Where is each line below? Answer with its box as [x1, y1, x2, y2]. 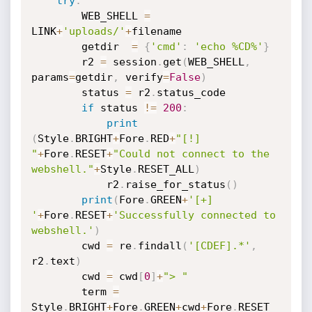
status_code [156, 86, 226, 99]
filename [131, 25, 182, 38]
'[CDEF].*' [187, 240, 251, 252]
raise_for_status [125, 178, 226, 191]
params [31, 71, 69, 84]
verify [118, 71, 163, 84]
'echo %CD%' [194, 40, 263, 53]
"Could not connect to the [112, 148, 270, 160]
